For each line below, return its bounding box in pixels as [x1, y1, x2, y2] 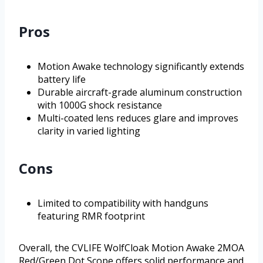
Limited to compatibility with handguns [38, 196, 208, 210]
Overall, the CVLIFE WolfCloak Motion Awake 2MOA [19, 241, 244, 254]
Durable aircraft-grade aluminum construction [38, 85, 242, 99]
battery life [38, 72, 86, 86]
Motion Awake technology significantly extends [38, 59, 244, 73]
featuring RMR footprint [38, 209, 145, 222]
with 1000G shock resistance [38, 98, 162, 112]
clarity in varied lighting [38, 124, 140, 137]
